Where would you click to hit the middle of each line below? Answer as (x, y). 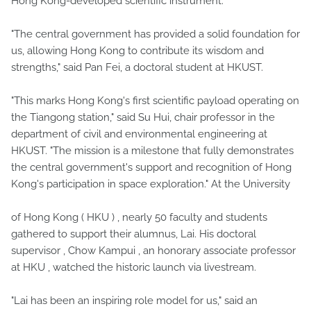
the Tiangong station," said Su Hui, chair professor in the (143, 117)
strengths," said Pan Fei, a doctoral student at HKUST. (137, 67)
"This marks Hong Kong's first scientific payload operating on (155, 100)
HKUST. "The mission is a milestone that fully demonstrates (152, 150)
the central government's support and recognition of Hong (151, 167)
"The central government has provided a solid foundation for (155, 34)
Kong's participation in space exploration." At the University (151, 184)
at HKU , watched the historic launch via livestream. (134, 267)
